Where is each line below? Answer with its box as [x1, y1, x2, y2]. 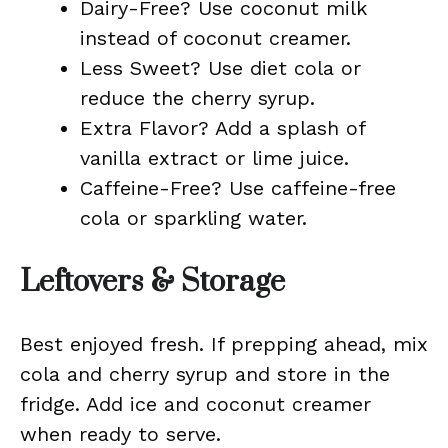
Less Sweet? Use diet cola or [80, 56, 361, 80]
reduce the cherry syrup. [80, 86, 315, 110]
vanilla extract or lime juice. [80, 146, 349, 170]
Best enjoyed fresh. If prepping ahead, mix [20, 332, 428, 356]
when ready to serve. [20, 422, 221, 446]
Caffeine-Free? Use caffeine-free [80, 176, 396, 200]
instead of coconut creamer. [80, 26, 351, 50]
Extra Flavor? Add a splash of [80, 116, 365, 140]
